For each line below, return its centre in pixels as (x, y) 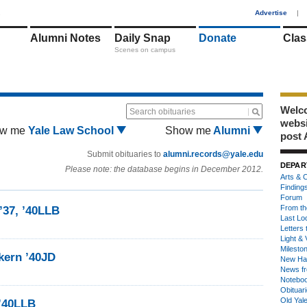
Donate (218, 38)
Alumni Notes (65, 38)
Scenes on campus (145, 50)
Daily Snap (143, 38)
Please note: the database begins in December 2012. (164, 169)
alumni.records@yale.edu (213, 154)
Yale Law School (73, 131)
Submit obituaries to (125, 154)
